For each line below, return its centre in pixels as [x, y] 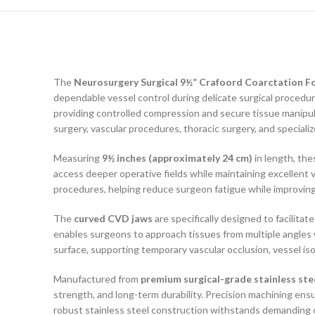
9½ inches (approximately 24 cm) [177, 158]
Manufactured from [97, 279]
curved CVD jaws [113, 218]
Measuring [78, 158]
